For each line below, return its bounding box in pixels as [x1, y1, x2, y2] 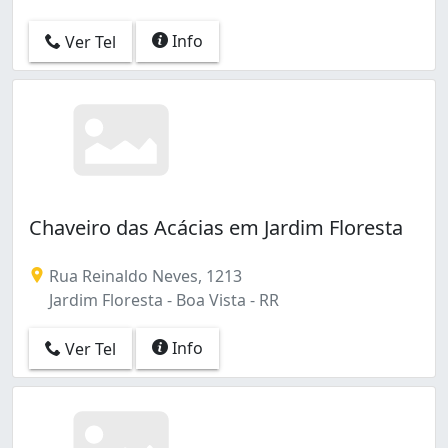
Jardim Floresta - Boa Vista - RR [45, 288, 279, 311]
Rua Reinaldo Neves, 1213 [45, 264, 242, 287]
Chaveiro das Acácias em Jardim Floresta [29, 213, 403, 241]
